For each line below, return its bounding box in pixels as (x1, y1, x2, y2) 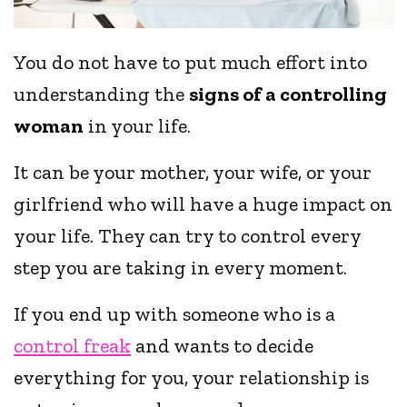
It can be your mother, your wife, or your (14, 160, 372, 185)
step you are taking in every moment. (14, 255, 348, 281)
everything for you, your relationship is (14, 365, 370, 391)
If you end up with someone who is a (14, 302, 336, 327)
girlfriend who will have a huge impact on (14, 192, 393, 217)
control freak (14, 333, 132, 359)
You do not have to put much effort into (14, 50, 368, 75)
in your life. (84, 114, 192, 139)
